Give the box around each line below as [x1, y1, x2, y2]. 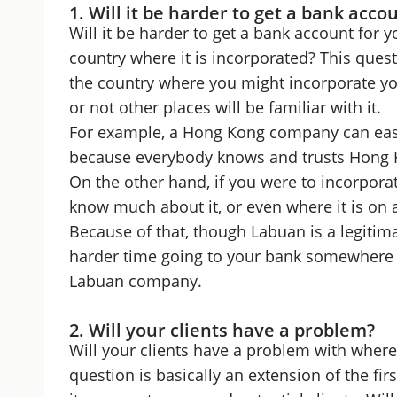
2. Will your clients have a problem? [68, 318, 375, 342]
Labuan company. [68, 270, 202, 292]
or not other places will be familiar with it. [68, 97, 381, 118]
